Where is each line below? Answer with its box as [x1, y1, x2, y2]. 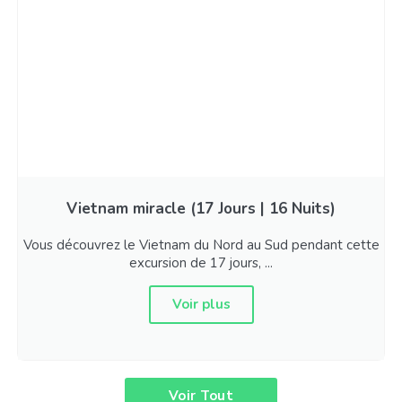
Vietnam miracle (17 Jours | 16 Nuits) [66, 198, 336, 220]
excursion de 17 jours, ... [129, 254, 273, 273]
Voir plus [171, 295, 231, 314]
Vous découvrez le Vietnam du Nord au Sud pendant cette [22, 236, 380, 255]
